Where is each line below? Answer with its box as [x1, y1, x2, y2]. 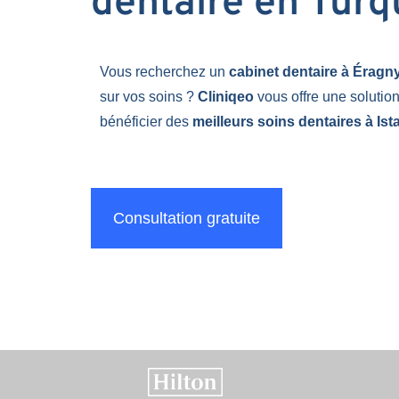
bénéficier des [100, 114, 192, 129]
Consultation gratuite [113, 209, 260, 227]
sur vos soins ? [100, 89, 198, 104]
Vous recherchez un [100, 64, 229, 79]
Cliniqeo [198, 89, 254, 104]
